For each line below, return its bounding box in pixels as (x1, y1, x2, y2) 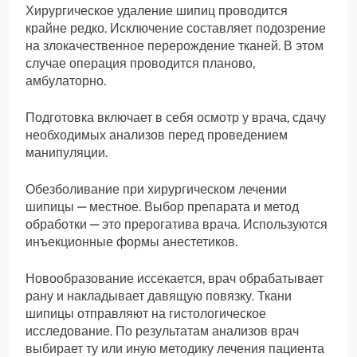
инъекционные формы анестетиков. (25, 234, 237, 250)
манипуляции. (25, 145, 108, 161)
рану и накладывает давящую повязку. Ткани (25, 288, 292, 304)
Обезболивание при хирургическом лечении (25, 182, 287, 198)
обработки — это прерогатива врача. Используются (25, 217, 328, 233)
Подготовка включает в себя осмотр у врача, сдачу (25, 110, 326, 126)
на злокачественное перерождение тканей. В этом (25, 38, 324, 54)
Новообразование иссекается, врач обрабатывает (25, 271, 324, 287)
